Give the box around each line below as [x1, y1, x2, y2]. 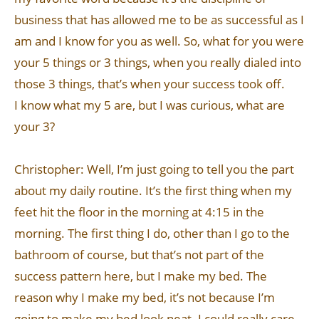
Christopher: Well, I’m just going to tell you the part [14, 161, 294, 177]
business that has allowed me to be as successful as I [14, 11, 304, 28]
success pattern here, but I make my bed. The [14, 268, 267, 284]
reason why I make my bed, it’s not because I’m [14, 289, 275, 305]
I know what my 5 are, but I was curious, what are [14, 97, 285, 113]
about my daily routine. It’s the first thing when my [14, 182, 292, 199]
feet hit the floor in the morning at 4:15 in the [14, 204, 264, 220]
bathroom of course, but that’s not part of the [14, 246, 264, 263]
